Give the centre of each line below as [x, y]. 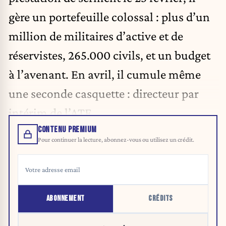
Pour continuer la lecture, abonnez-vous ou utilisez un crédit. [116, 139]
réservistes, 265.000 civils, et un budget [109, 55]
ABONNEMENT [65, 198]
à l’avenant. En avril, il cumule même [105, 74]
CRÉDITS [161, 198]
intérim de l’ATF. [51, 113]
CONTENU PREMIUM [67, 129]
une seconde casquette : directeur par [104, 94]
